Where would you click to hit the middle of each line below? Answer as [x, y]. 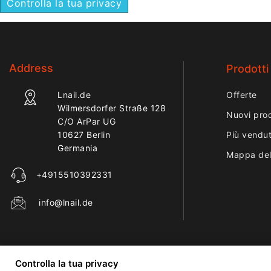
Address [31, 68]
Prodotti [248, 69]
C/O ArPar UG [87, 122]
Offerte [242, 95]
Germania [77, 148]
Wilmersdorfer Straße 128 [112, 108]
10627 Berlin [84, 135]
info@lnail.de [66, 203]
